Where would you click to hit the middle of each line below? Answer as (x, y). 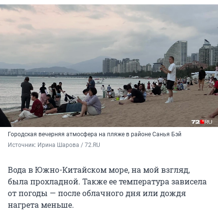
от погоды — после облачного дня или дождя (97, 193)
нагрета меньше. (41, 205)
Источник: (23, 145)
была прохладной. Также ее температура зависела (107, 182)
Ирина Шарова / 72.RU (69, 145)
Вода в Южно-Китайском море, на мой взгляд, (99, 170)
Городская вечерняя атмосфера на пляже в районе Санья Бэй (95, 135)
